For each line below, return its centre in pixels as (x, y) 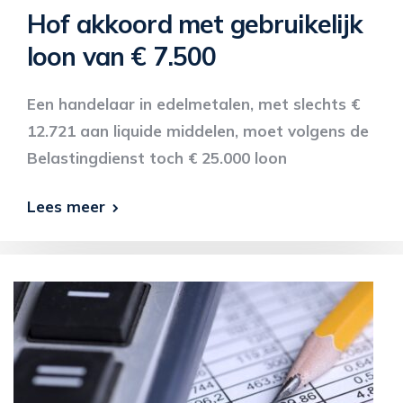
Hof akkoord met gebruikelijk (195, 24)
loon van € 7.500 (122, 56)
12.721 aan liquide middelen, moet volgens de (198, 131)
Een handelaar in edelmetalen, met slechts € (193, 104)
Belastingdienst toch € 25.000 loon (157, 158)
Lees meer (66, 206)
